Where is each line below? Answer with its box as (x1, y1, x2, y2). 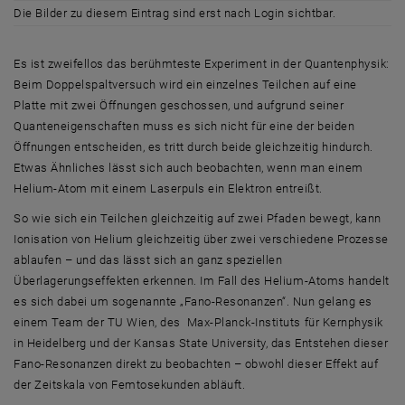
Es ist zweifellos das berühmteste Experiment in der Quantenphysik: (14, 57, 390, 71)
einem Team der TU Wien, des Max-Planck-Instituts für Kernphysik (14, 316, 383, 329)
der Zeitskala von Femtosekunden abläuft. (14, 378, 246, 391)
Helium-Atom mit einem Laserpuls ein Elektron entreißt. (14, 182, 323, 195)
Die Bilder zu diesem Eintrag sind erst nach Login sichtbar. (14, 6, 336, 20)
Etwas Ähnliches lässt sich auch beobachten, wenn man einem (14, 161, 363, 174)
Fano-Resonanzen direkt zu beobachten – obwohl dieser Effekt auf (14, 357, 379, 371)
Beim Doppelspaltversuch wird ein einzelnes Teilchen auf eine (14, 78, 357, 91)
